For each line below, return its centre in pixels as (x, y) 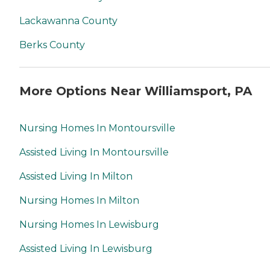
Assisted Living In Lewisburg (86, 249)
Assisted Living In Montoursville (94, 152)
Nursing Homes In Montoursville (97, 128)
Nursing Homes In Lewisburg (89, 225)
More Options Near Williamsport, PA (136, 91)
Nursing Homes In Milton (79, 201)
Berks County (52, 45)
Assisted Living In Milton (76, 177)
